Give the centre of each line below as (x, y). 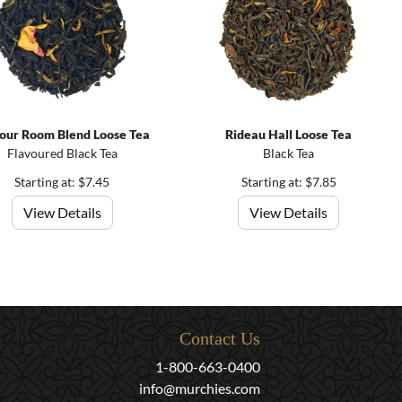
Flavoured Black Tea (62, 153)
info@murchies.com (200, 388)
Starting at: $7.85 (288, 181)
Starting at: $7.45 (62, 181)
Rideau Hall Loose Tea (289, 134)
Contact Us (220, 338)
